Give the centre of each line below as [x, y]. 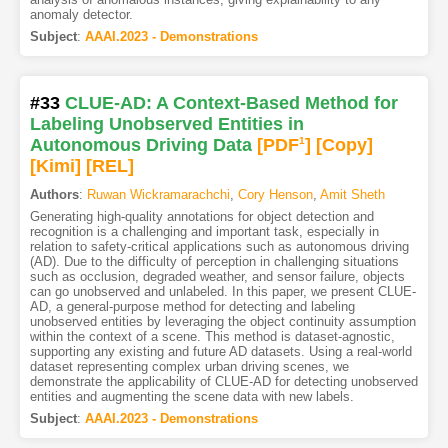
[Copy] [344, 145]
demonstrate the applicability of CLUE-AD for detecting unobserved [223, 382]
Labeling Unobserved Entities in [166, 124]
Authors [54, 195]
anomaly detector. [81, 15]
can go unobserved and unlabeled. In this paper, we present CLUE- [222, 292]
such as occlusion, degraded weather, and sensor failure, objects [217, 277]
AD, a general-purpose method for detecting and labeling [192, 307]
